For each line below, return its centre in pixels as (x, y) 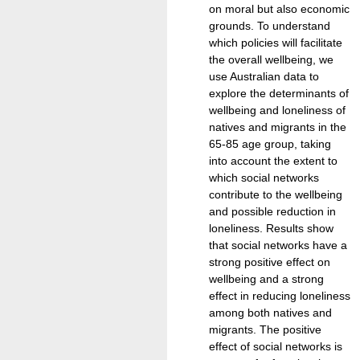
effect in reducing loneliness (280, 295)
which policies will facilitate (276, 42)
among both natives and (270, 312)
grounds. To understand (270, 25)
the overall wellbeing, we (271, 59)
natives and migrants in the (278, 127)
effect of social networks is (276, 346)
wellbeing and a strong (266, 278)
